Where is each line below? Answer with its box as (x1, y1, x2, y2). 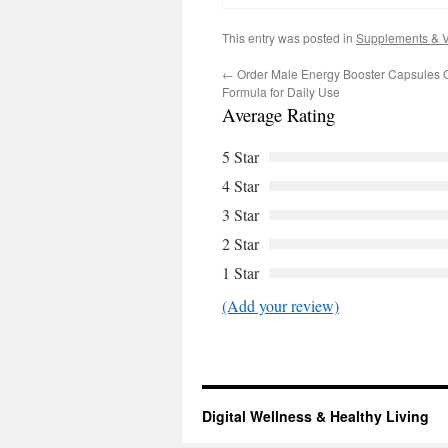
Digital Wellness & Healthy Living (202, 406, 429, 427)
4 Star (222, 175, 259, 197)
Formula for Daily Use (222, 83, 340, 101)
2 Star (222, 233, 259, 255)
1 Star (222, 262, 259, 284)
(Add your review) (222, 295, 339, 317)
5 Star (222, 146, 259, 168)
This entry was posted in (222, 29, 356, 47)
